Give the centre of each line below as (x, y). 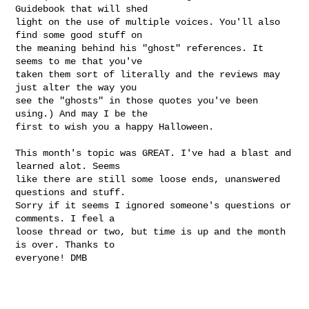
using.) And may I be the (82, 113)
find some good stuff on (79, 35)
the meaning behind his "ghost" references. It (140, 48)
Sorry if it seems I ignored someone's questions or (153, 205)
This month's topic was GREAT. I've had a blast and (153, 153)
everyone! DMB (57, 258)
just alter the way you (76, 87)
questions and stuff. (71, 192)
